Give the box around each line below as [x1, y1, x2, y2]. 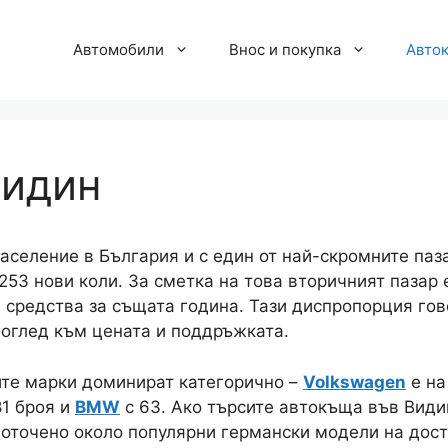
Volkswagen [303, 371, 406, 392]
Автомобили [73, 40, 164, 59]
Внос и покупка [229, 40, 341, 59]
